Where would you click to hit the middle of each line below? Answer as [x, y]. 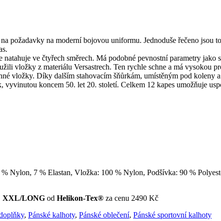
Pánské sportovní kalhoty [172, 215]
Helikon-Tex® [80, 198]
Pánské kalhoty [52, 215]
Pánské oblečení [104, 215]
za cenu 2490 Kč [131, 198]
